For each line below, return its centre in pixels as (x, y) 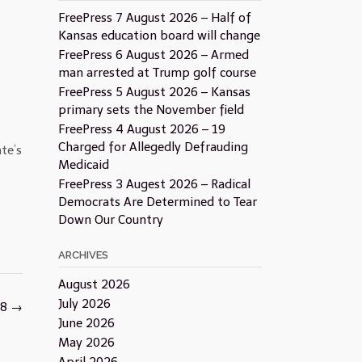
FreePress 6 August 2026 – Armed (153, 55)
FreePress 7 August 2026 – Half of (154, 18)
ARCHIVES (83, 255)
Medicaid (83, 165)
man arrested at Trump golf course (157, 73)
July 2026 (84, 304)
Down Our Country (110, 220)
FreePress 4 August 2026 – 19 (141, 129)
